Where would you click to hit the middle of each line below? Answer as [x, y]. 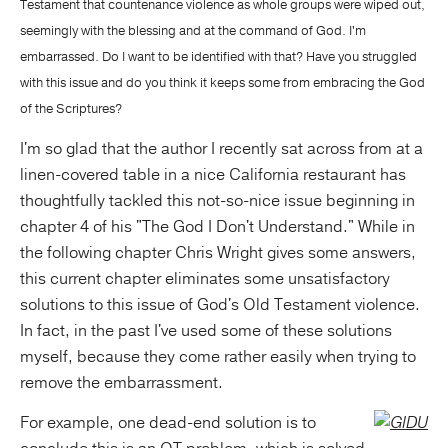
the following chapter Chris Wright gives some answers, [218, 253]
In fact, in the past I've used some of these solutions [206, 331]
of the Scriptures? [71, 109]
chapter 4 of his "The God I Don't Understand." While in [217, 227]
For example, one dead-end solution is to [168, 423]
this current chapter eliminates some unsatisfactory [205, 279]
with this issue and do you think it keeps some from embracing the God [222, 83]
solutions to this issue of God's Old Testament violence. [220, 305]
